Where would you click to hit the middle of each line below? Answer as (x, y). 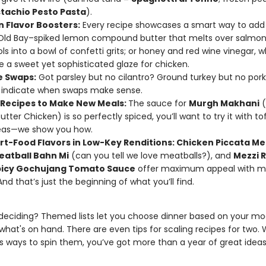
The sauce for (158, 103)
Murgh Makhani (224, 103)
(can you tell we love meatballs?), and (151, 156)
